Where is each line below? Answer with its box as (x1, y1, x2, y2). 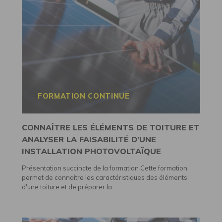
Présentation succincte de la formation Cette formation (22, 164, 187, 172)
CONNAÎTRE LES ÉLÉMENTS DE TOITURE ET (22, 122, 200, 132)
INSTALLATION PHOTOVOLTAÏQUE (22, 146, 161, 156)
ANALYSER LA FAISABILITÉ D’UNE (22, 134, 156, 144)
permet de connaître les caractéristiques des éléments (22, 173, 187, 181)
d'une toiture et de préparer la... (22, 182, 116, 191)
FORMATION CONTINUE (38, 91, 130, 101)
